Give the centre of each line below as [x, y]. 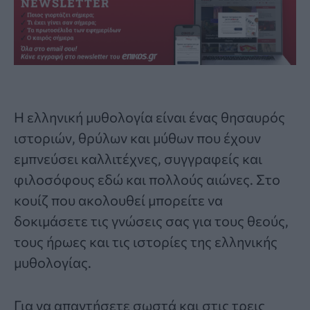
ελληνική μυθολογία [90, 117]
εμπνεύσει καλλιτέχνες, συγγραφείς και [138, 158]
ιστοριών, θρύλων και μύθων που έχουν [137, 137]
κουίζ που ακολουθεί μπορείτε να [118, 200]
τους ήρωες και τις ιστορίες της [114, 241]
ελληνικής [246, 241]
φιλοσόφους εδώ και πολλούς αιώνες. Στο [147, 179]
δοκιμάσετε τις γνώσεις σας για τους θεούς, [151, 220]
